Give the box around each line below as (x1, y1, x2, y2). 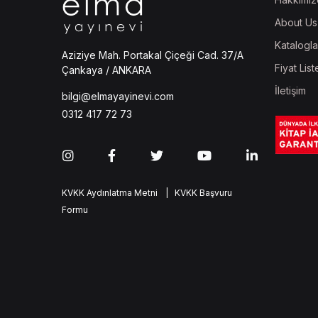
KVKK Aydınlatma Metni (62, 187, 158, 198)
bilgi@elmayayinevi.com (62, 89, 174, 102)
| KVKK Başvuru (161, 187, 232, 198)
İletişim (275, 84, 306, 97)
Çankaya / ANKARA (62, 63, 151, 76)
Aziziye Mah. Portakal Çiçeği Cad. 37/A (62, 48, 243, 61)
